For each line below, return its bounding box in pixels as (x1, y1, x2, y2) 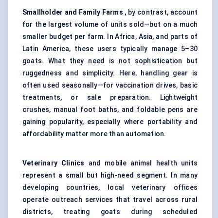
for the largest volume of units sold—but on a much (22, 20, 198, 29)
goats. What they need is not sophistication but (22, 57, 198, 65)
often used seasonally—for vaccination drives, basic (22, 81, 198, 90)
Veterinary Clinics (22, 159, 85, 167)
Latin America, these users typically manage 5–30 (22, 45, 198, 53)
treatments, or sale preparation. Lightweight (22, 93, 198, 102)
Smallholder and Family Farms (22, 8, 123, 17)
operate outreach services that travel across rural (22, 196, 198, 204)
